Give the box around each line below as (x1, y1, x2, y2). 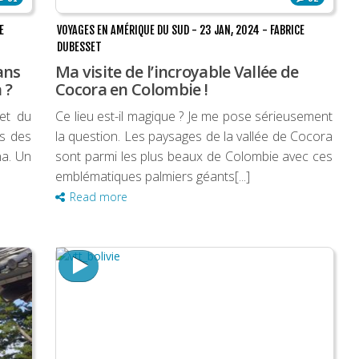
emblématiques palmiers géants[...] (55, 167, 250, 186)
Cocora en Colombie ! (55, 79, 208, 101)
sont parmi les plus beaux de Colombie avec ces (55, 147, 333, 166)
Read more (70, 189, 127, 205)
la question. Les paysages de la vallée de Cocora (55, 127, 333, 146)
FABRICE (270, 23, 305, 38)
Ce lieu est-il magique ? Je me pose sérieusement (55, 107, 333, 126)
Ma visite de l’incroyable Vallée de (55, 61, 299, 83)
